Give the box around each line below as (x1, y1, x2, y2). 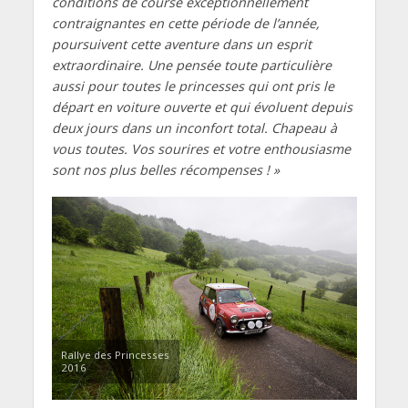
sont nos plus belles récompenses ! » (51, 161, 280, 179)
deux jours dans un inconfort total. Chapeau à (51, 119, 337, 138)
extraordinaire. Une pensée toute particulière (51, 56, 331, 75)
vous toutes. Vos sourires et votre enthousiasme (51, 140, 351, 158)
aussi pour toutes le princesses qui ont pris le (51, 77, 334, 96)
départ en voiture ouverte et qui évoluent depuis (51, 98, 352, 117)
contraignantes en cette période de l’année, (51, 15, 320, 33)
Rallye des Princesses (60, 348, 169, 362)
